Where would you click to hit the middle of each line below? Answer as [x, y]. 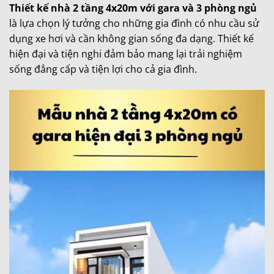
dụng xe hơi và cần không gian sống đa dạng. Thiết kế [131, 38]
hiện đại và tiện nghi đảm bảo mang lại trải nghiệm [126, 54]
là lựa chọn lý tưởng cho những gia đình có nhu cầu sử [134, 23]
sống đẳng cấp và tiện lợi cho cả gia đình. [103, 69]
